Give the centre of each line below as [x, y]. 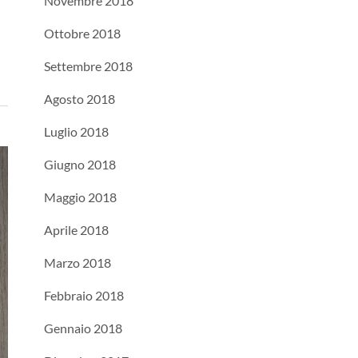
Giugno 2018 [80, 164]
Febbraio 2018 [84, 295]
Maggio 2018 [80, 197]
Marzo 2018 [78, 263]
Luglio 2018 [76, 131]
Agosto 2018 [80, 99]
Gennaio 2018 [83, 328]
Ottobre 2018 [82, 33]
